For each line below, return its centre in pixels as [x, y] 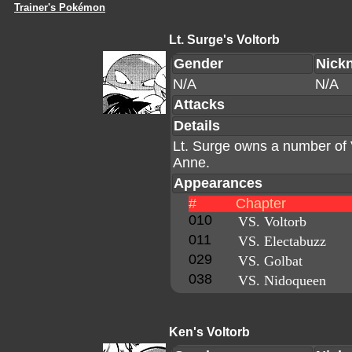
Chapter [261, 203]
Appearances [218, 183]
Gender [198, 64]
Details [197, 126]
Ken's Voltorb [209, 332]
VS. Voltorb [272, 222]
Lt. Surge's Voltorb [224, 40]
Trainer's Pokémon [60, 7]
